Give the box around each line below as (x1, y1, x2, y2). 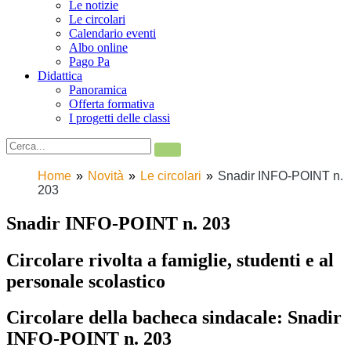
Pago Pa (69, 54, 110, 68)
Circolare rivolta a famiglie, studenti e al (6, 249, 334, 270)
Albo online (69, 40, 128, 54)
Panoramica (69, 82, 127, 96)
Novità (88, 168, 124, 183)
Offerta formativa (69, 96, 154, 110)
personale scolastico (6, 270, 165, 291)
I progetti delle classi (69, 110, 170, 125)
